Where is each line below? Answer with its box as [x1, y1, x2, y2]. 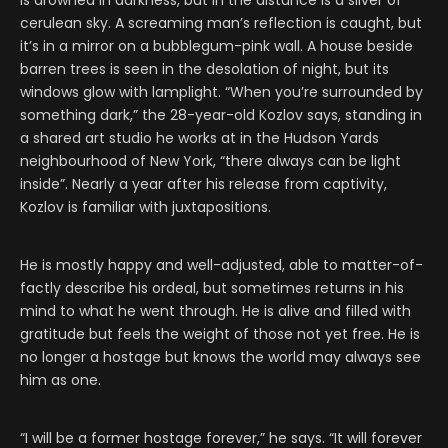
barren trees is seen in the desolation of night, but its [20, 59, 389, 80]
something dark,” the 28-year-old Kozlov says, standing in [20, 105, 422, 126]
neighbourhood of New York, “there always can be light [20, 151, 401, 172]
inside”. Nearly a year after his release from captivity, [20, 174, 387, 195]
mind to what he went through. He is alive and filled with [20, 301, 411, 322]
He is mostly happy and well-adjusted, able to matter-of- [20, 255, 423, 276]
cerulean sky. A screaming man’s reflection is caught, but [20, 13, 422, 34]
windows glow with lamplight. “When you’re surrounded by [20, 82, 423, 103]
